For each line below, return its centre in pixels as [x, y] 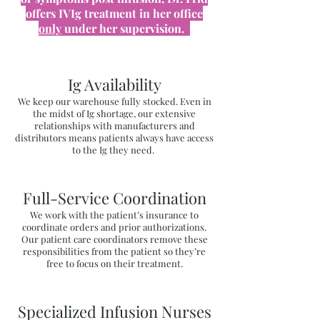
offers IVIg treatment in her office [114, 13]
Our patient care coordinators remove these [114, 239]
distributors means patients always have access [114, 137]
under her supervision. [124, 28]
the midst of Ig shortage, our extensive [114, 113]
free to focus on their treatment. [114, 263]
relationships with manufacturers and [114, 125]
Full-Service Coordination [114, 198]
